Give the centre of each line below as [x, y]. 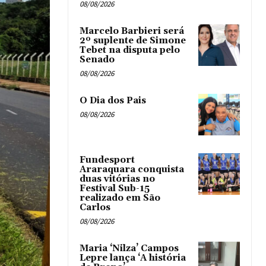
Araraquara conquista [132, 170]
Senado [97, 60]
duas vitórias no [117, 179]
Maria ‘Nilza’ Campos [129, 249]
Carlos [95, 208]
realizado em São [120, 198]
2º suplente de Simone [133, 41]
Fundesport [107, 160]
